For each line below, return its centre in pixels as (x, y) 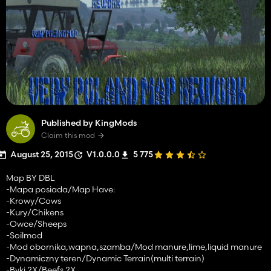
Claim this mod (68, 135)
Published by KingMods (89, 122)
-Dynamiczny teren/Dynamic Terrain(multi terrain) (105, 258)
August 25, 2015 (42, 154)
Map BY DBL (31, 178)
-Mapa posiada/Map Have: (60, 189)
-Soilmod (24, 235)
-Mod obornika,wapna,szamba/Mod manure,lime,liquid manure (134, 247)
